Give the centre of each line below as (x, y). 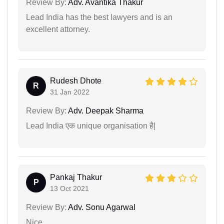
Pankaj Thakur (76, 177)
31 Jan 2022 (70, 92)
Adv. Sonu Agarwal (101, 207)
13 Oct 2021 (69, 188)
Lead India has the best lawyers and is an (99, 17)
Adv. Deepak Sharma (105, 110)
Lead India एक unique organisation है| (91, 125)
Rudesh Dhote (76, 80)
